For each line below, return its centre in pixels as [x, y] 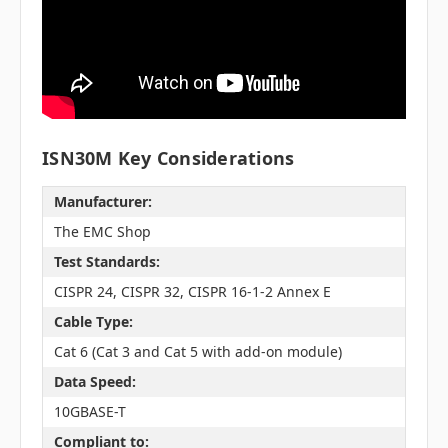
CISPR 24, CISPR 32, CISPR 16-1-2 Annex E [192, 292]
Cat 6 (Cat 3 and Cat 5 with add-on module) [197, 352]
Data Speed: [94, 382]
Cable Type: [93, 322]
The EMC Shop [102, 232]
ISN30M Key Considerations [168, 157]
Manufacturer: [102, 202]
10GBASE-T [89, 412]
